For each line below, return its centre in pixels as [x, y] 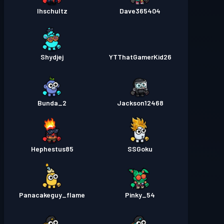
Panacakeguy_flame [52, 195]
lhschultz [52, 11]
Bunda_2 [52, 103]
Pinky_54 [140, 195]
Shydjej [52, 57]
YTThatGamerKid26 [140, 57]
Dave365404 [140, 11]
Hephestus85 [52, 149]
